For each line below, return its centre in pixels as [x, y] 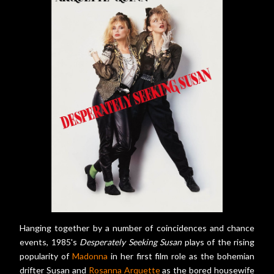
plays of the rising [218, 242]
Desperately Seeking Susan [131, 242]
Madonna [90, 256]
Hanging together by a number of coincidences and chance [137, 228]
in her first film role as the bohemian [181, 256]
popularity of [46, 256]
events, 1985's [50, 242]
